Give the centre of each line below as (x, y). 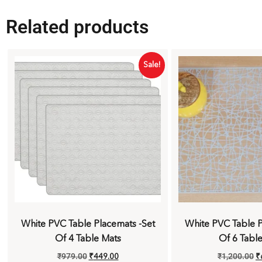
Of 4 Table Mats (88, 238)
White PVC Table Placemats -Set (88, 224)
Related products (77, 27)
